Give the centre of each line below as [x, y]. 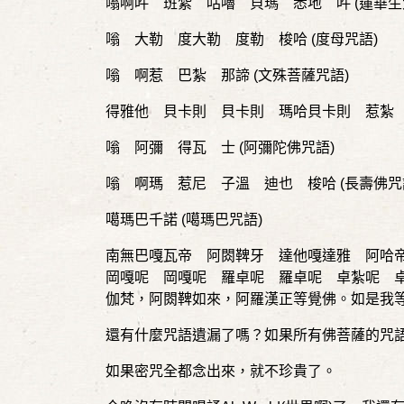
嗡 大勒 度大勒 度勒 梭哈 [208, 39]
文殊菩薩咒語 [301, 75]
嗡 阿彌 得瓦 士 [172, 147]
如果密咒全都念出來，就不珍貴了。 [221, 371]
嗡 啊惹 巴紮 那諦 [179, 75]
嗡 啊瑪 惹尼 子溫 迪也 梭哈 [223, 184]
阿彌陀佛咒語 [287, 147]
